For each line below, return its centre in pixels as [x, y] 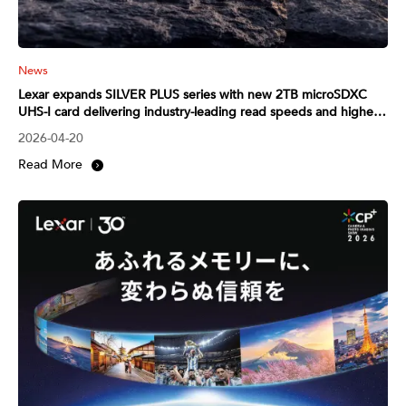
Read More [50, 164]
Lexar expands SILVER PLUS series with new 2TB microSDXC [193, 94]
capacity [42, 129]
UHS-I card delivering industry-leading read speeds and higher [198, 111]
